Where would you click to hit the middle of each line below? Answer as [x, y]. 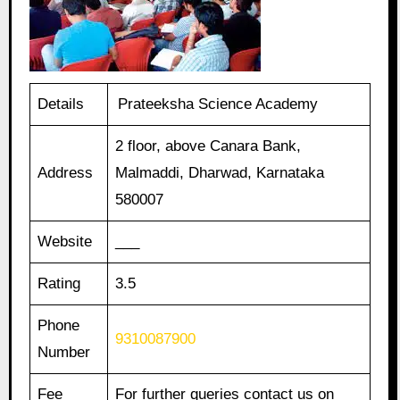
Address [66, 173]
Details [61, 104]
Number [64, 353]
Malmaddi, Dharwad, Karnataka [220, 173]
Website [65, 242]
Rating [59, 284]
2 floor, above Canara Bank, [208, 146]
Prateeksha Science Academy [218, 104]
